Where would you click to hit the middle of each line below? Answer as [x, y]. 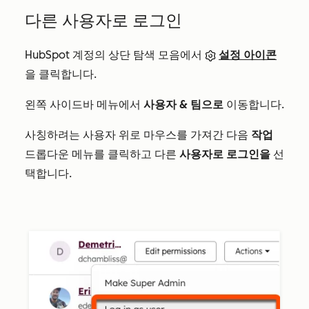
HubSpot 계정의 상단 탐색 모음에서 [115, 55]
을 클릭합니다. [61, 74]
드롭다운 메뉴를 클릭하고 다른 [102, 154]
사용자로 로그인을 [225, 154]
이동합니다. [254, 104]
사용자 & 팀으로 [183, 104]
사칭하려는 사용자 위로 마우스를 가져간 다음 [138, 135]
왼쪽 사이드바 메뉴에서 [84, 104]
